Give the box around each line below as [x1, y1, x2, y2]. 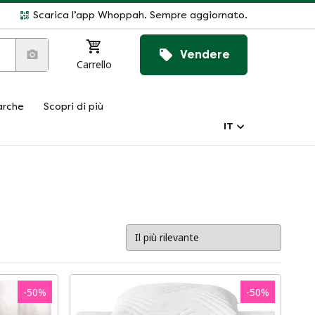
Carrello [77, 58, 112, 71]
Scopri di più [44, 101, 103, 112]
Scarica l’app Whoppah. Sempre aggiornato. [33, 9, 247, 21]
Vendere [180, 48, 230, 61]
